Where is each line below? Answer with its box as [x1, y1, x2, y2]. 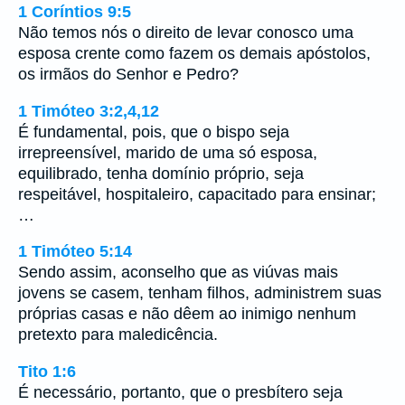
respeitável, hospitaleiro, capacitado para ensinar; [18, 184, 376, 203]
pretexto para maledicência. [18, 325, 218, 344]
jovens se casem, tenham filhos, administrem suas [18, 284, 381, 303]
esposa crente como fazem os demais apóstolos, [18, 43, 371, 62]
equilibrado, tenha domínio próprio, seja [18, 164, 304, 183]
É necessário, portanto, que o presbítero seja [18, 382, 343, 401]
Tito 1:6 [18, 362, 76, 381]
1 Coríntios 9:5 [18, 2, 131, 21]
